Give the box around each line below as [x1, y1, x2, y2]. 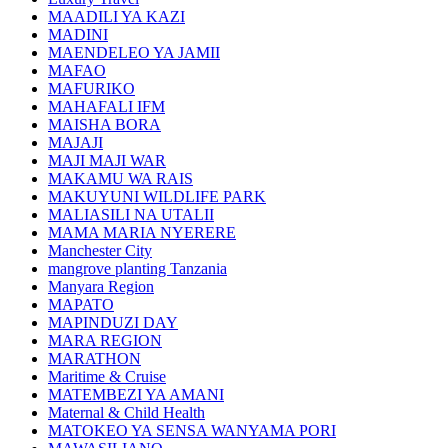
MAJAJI [48, 134, 103, 152]
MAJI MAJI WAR [48, 152, 166, 170]
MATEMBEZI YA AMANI [48, 386, 224, 404]
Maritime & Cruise [48, 368, 166, 386]
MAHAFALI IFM [48, 98, 165, 116]
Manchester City [48, 242, 152, 260]
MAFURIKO [48, 80, 135, 98]
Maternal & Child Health [48, 404, 205, 422]
